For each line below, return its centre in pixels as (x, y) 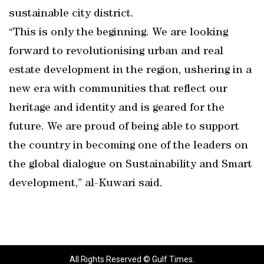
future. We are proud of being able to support (124, 127)
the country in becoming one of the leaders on (128, 146)
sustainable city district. (71, 14)
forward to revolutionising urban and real (116, 52)
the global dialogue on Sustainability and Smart (131, 165)
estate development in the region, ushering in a (130, 71)
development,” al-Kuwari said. (86, 184)
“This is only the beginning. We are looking (118, 33)
